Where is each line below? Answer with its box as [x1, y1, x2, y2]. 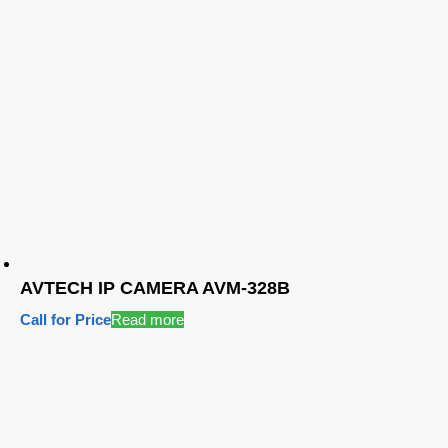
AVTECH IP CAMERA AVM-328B [20, 277, 290, 298]
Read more [111, 310, 184, 328]
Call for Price [20, 310, 111, 328]
